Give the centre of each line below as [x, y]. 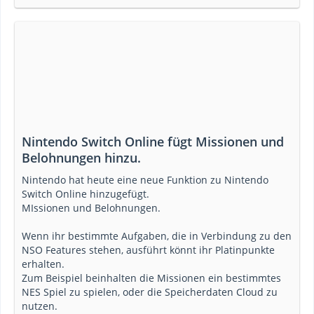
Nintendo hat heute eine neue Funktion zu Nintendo [145, 180]
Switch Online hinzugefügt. [86, 194]
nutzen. [40, 306]
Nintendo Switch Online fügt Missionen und [153, 142]
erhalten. [43, 264]
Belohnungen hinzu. [81, 158]
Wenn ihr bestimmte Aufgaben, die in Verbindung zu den [157, 236]
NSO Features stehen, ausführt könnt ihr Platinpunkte [148, 250]
